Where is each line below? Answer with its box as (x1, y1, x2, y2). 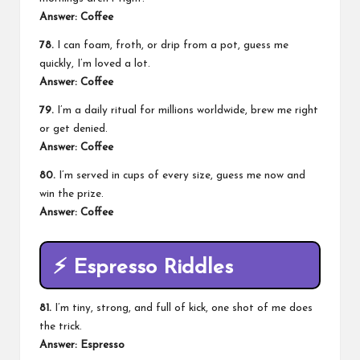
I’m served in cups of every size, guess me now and (55, 170, 305, 181)
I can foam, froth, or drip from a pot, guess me (54, 39, 288, 51)
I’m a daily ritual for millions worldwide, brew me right (54, 104, 318, 116)
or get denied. (39, 123, 108, 134)
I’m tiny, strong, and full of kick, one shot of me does (51, 303, 313, 314)
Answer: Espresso (39, 340, 125, 351)
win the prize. (39, 188, 104, 199)
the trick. (39, 321, 82, 333)
